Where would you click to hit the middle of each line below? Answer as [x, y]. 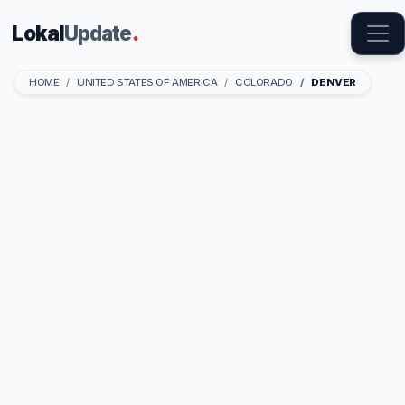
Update [98, 33]
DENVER [334, 82]
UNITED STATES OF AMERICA [147, 82]
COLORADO [264, 82]
